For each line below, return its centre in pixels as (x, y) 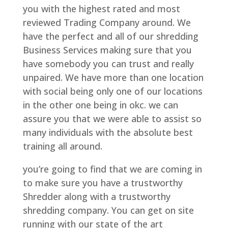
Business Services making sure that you (107, 50)
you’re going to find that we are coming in (112, 169)
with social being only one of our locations (112, 91)
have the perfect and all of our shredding (110, 36)
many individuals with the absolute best (108, 132)
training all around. (62, 146)
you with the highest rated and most (101, 8)
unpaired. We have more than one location (113, 77)
